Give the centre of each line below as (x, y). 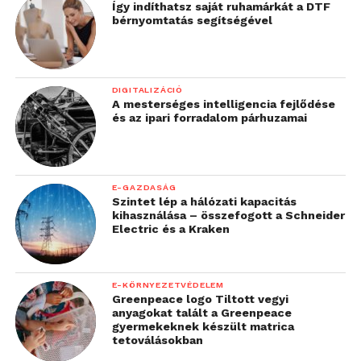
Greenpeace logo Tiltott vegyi (200, 299)
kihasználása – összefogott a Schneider (228, 215)
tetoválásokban (157, 340)
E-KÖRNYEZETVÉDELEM (168, 284)
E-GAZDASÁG (144, 187)
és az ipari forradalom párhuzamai (209, 117)
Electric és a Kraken (170, 228)
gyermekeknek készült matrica (203, 326)
